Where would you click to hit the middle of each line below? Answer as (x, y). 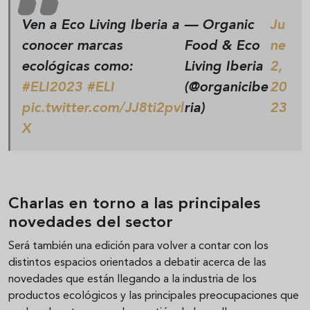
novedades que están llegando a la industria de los (133, 279)
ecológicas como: (77, 67)
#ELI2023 (52, 88)
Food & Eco (222, 46)
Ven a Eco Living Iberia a (100, 25)
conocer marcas (72, 46)
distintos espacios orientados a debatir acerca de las (137, 263)
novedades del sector (91, 223)
